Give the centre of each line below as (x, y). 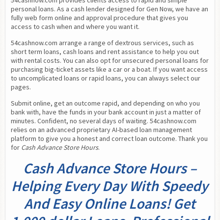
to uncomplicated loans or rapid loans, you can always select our (105, 78)
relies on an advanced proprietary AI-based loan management (101, 130)
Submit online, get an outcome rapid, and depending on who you (105, 103)
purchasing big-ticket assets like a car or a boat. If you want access (109, 69)
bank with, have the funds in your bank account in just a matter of (106, 112)
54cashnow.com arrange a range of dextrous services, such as (102, 43)
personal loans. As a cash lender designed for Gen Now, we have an (109, 9)
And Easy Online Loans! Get (110, 204)
